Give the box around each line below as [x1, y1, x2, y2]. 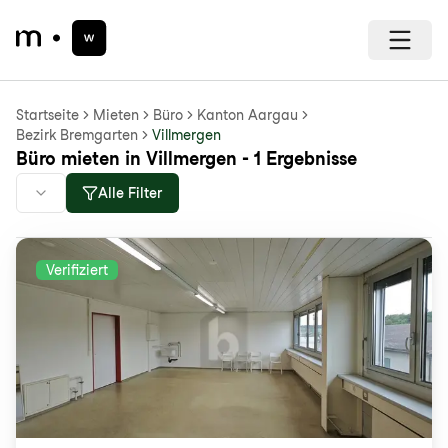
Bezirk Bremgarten [16, 127, 138, 143]
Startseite [16, 107, 79, 123]
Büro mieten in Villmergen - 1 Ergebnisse [16, 148, 357, 169]
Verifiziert [46, 262, 108, 278]
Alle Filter [98, 185, 163, 201]
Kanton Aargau [197, 107, 298, 123]
